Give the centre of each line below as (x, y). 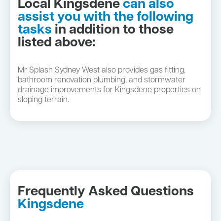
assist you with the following (106, 17)
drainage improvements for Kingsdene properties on (109, 90)
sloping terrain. (43, 100)
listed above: (57, 43)
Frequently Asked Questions (106, 192)
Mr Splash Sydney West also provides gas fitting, (102, 70)
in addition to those (113, 30)
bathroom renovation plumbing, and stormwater (102, 80)
